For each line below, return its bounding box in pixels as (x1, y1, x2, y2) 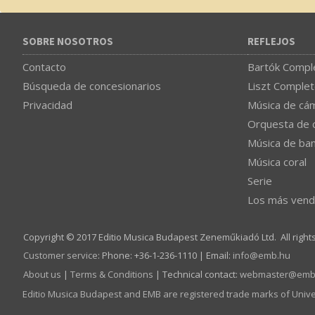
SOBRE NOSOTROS (22, 34, 113, 49)
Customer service (23, 249, 98, 262)
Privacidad (22, 97, 72, 112)
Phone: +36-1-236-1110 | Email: (100, 249, 233, 262)
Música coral (247, 154, 307, 169)
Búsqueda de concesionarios (22, 78, 161, 93)
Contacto (22, 59, 66, 74)
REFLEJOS (247, 34, 295, 49)
